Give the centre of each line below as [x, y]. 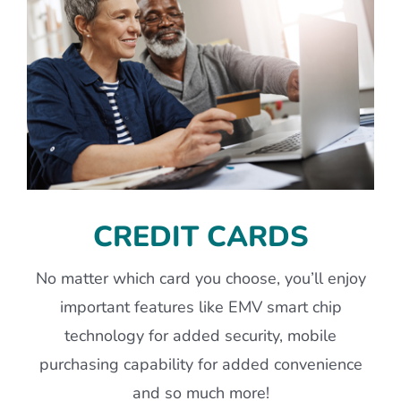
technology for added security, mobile [200, 335]
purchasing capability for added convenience [200, 364]
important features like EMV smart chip [200, 307]
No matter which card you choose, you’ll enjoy [200, 278]
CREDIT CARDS [200, 236]
